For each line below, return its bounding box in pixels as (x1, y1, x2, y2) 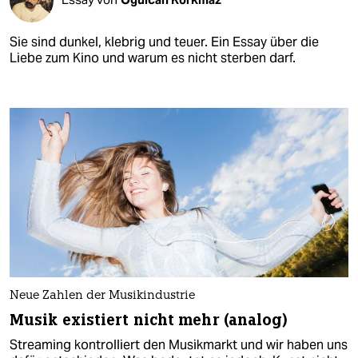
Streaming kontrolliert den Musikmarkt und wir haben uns (10, 336, 348, 354)
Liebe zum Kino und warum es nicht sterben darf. (10, 49, 296, 66)
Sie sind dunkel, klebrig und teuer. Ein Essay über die (10, 33, 319, 50)
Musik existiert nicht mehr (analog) (10, 310, 288, 331)
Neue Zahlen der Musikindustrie (10, 290, 195, 303)
